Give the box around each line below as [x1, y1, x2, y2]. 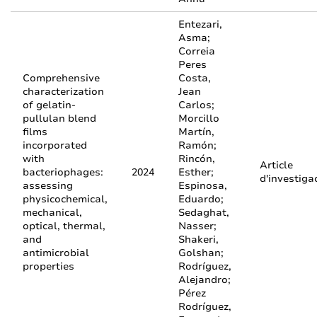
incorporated [23, 139, 87, 152]
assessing [23, 179, 73, 192]
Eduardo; [178, 192, 224, 206]
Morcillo [178, 112, 219, 125]
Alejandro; [178, 273, 231, 287]
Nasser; [178, 219, 217, 233]
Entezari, [178, 18, 222, 31]
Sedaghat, [178, 206, 229, 219]
